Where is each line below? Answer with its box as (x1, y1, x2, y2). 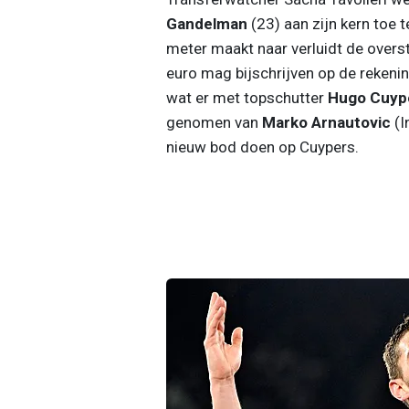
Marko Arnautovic (261, 112, 391, 131)
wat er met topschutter (165, 88, 328, 107)
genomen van (165, 112, 262, 131)
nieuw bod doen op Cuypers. (165, 137, 359, 156)
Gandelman (165, 14, 247, 33)
